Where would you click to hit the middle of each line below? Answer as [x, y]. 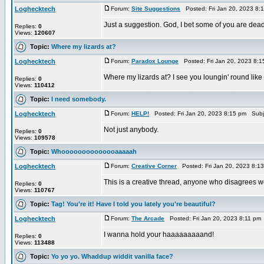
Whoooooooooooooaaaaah [94, 151]
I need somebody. [79, 99]
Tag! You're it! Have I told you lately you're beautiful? [133, 204]
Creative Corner [154, 166]
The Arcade [148, 218]
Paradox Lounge [155, 61]
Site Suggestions [156, 9]
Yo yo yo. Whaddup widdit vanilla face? [112, 256]
